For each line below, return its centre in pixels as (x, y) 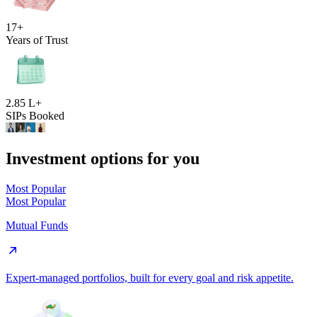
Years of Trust (37, 40)
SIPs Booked (35, 116)
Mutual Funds (37, 225)
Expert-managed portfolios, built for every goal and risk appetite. (150, 277)
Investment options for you (103, 158)
